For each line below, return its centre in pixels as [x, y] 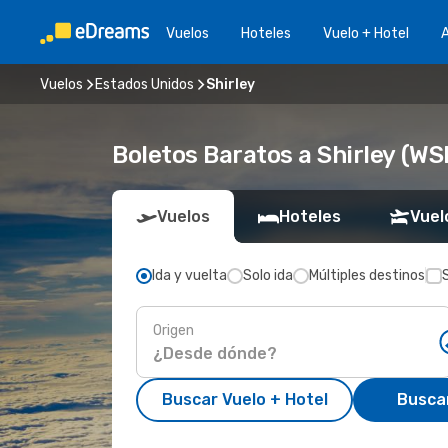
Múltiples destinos [367, 275]
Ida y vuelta [189, 275]
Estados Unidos [144, 84]
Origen [173, 330]
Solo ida [268, 275]
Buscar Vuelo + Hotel [244, 399]
